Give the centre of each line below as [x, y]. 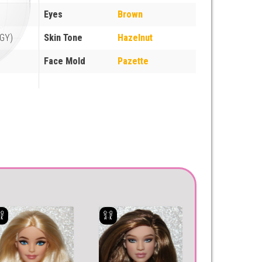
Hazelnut [135, 37]
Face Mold [65, 61]
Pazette [133, 61]
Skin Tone [63, 37]
